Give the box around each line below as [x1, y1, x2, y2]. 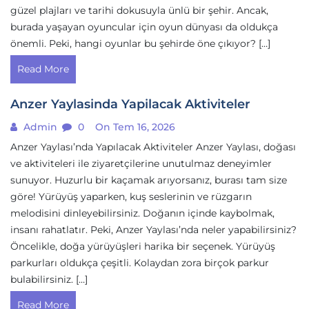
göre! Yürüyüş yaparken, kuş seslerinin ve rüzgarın [10, 190, 252, 203]
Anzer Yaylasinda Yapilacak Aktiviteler [10, 97, 250, 112]
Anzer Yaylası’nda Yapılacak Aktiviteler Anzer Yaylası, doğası [10, 141, 296, 153]
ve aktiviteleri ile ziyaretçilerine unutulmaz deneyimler [10, 157, 272, 170]
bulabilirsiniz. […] [10, 273, 88, 286]
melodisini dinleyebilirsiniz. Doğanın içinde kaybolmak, [10, 207, 275, 219]
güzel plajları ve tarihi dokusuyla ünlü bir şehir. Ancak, [10, 4, 268, 17]
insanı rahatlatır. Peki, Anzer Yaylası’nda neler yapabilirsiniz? [10, 223, 297, 236]
